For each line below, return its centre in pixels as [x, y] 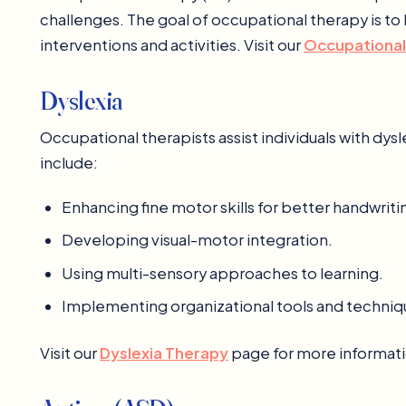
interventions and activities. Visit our [172, 44]
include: [69, 163]
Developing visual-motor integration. [197, 240]
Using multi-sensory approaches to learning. [222, 273]
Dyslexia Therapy [164, 353]
